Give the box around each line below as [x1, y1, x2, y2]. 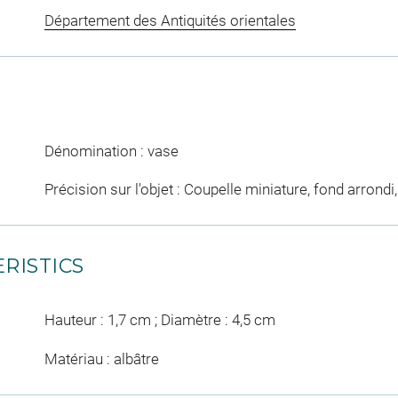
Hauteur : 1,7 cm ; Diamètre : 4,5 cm [44, 311, 275, 330]
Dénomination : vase [44, 141, 179, 160]
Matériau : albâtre [44, 349, 159, 368]
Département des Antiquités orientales [44, 11, 296, 29]
